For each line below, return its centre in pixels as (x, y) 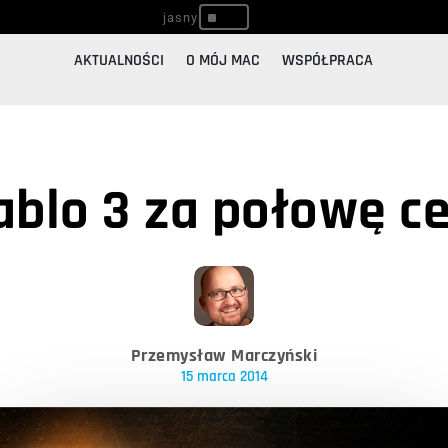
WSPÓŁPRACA (328, 61)
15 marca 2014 (224, 377)
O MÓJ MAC (223, 61)
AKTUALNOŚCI (119, 61)
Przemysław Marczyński (224, 356)
